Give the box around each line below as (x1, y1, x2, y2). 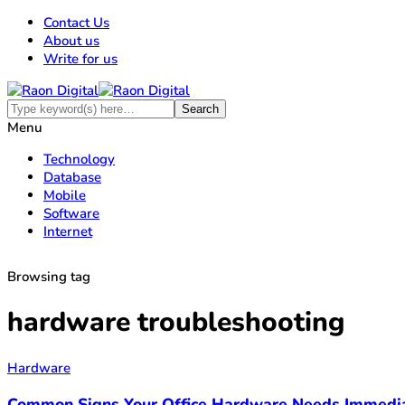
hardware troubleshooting (7, 304, 344, 342)
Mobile (43, 186, 86, 204)
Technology (43, 150, 115, 168)
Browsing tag (7, 268, 90, 286)
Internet (43, 222, 92, 240)
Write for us (43, 50, 118, 68)
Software (43, 204, 99, 222)
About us (43, 32, 99, 50)
